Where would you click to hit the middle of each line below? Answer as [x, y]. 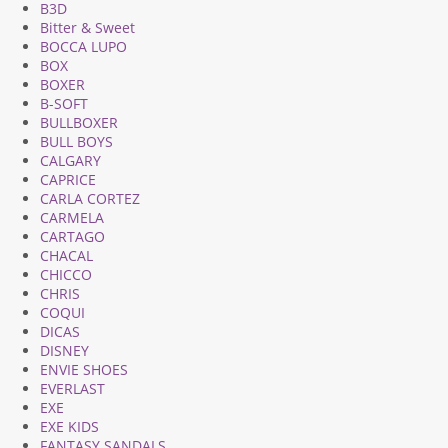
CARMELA [72, 217]
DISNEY [64, 350]
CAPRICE [68, 179]
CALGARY [70, 160]
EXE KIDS [69, 426]
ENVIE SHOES [84, 369]
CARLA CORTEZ [90, 198]
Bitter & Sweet [87, 27]
